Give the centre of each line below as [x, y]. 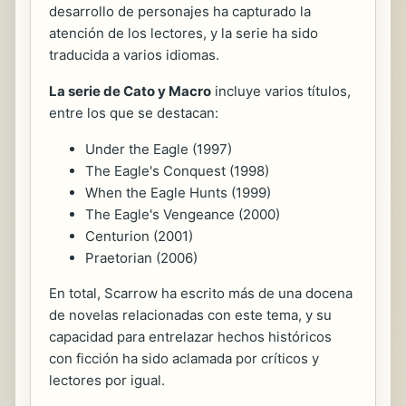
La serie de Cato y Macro [130, 92]
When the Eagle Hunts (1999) [178, 193]
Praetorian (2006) [141, 258]
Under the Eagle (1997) [159, 150]
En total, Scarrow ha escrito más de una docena [201, 294]
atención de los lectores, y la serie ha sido [184, 34]
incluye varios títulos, [281, 92]
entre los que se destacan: [134, 113]
